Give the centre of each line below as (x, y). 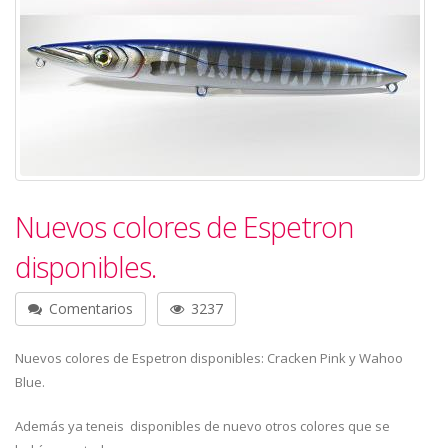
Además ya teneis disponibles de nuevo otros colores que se (202, 426)
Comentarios (89, 308)
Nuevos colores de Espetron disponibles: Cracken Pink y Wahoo (209, 358)
